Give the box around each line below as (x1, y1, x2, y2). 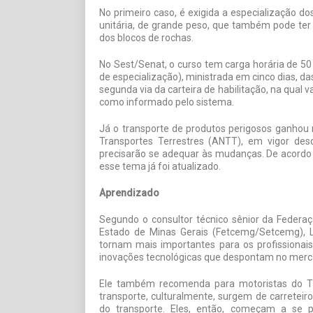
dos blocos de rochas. (99, 31, 194, 43)
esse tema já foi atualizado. (99, 160, 221, 172)
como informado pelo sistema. (99, 96, 234, 108)
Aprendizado (99, 187, 159, 198)
